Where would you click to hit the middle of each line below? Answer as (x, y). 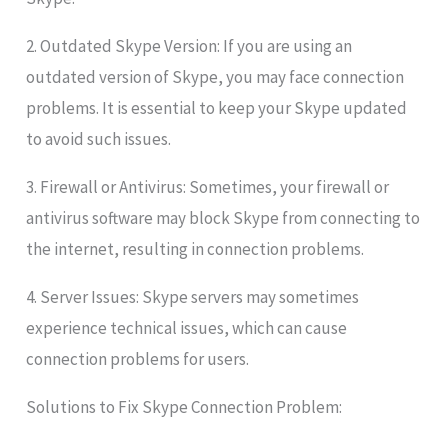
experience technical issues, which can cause (187, 328)
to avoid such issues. (99, 139)
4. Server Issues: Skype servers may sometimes (193, 297)
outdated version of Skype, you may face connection (215, 77)
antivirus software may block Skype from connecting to (223, 218)
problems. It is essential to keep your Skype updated (217, 108)
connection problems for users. (138, 359)
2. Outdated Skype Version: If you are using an (189, 46)
